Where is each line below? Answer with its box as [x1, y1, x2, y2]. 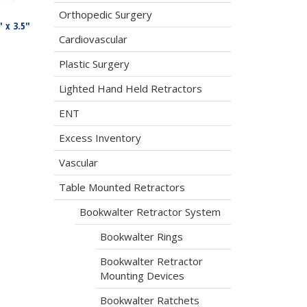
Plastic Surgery [58, 57, 130, 71]
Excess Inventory [58, 131, 141, 145]
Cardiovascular [58, 32, 127, 46]
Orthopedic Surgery [58, 8, 152, 21]
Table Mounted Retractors [58, 180, 185, 194]
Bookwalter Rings [99, 230, 183, 243]
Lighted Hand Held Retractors [58, 82, 202, 95]
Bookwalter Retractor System [79, 205, 221, 219]
